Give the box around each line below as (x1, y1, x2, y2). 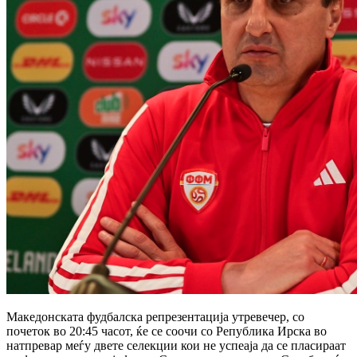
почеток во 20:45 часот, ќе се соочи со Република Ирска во (6, 324, 327, 338)
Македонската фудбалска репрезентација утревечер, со (6, 309, 304, 324)
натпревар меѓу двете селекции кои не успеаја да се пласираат (6, 338, 346, 352)
